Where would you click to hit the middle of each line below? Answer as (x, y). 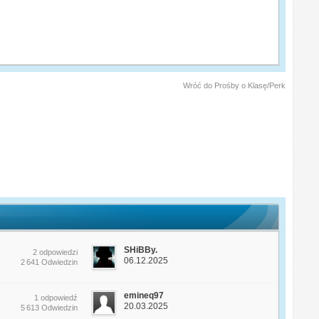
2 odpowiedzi (56, 252)
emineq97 (144, 296)
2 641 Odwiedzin (49, 262)
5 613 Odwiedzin (49, 308)
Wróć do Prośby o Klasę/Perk (234, 86)
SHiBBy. (141, 250)
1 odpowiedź (56, 298)
